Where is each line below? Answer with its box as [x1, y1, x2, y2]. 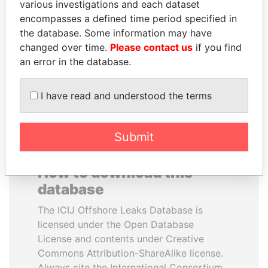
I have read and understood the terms [38, 90, 212, 102]
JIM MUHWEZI [37, 20, 106, 32]
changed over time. [20, 41, 110, 53]
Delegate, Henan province [145, 35, 247, 45]
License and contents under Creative [38, 233, 204, 245]
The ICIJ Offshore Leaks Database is [38, 204, 203, 216]
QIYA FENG [170, 20, 223, 32]
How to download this [38, 164, 193, 181]
